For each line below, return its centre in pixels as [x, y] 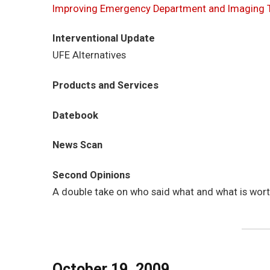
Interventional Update [104, 39]
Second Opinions [91, 175]
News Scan [77, 145]
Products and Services [105, 86]
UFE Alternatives [89, 55]
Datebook [75, 115]
